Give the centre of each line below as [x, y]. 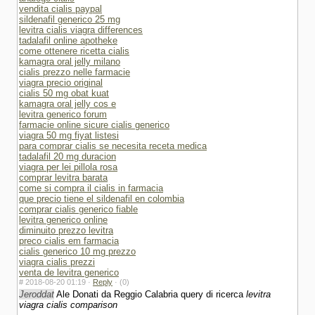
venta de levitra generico [69, 272]
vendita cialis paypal [60, 9]
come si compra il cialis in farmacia [91, 188]
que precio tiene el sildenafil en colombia [102, 199]
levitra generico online [63, 220]
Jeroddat [37, 294]
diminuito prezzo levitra [66, 230]
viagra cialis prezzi [57, 262]
